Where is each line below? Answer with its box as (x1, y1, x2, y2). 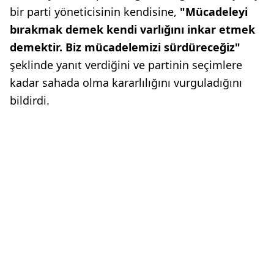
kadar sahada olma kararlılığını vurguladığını (10, 75, 242, 91)
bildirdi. (10, 93, 50, 108)
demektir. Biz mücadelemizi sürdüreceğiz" (10, 40, 240, 55)
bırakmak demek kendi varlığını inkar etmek (10, 22, 255, 37)
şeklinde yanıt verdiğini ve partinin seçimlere (10, 57, 242, 73)
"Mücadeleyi (180, 4, 248, 20)
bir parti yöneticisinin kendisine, (10, 4, 180, 20)
